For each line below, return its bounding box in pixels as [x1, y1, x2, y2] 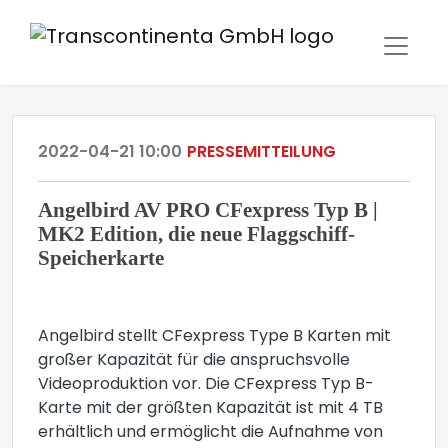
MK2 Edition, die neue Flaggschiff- [38, 222, 355, 245]
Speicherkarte [38, 246, 164, 269]
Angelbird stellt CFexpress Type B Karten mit [38, 329, 391, 345]
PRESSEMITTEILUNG [187, 145, 336, 161]
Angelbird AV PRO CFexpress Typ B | [38, 198, 378, 221]
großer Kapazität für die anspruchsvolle [38, 353, 350, 369]
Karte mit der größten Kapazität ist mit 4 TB [38, 401, 383, 417]
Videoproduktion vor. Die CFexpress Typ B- [38, 377, 374, 393]
